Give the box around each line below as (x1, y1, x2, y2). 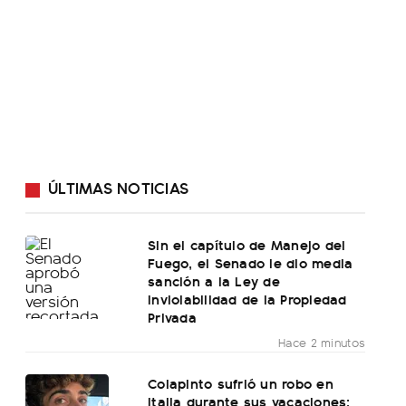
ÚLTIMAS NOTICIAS (48, 176, 188, 199)
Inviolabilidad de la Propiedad (148, 288, 347, 310)
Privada (148, 306, 197, 328)
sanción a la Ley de (148, 270, 280, 292)
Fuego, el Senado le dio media (148, 252, 353, 274)
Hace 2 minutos (278, 333, 366, 352)
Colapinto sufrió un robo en (148, 372, 333, 394)
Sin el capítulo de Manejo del (148, 234, 346, 256)
